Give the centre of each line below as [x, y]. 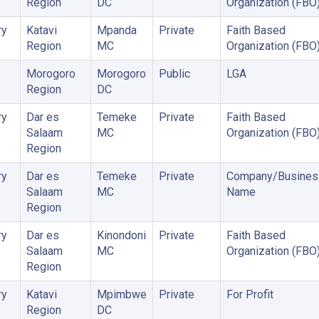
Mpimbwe [121, 294]
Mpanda [116, 30]
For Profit [250, 294]
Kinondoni [121, 235]
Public [174, 74]
